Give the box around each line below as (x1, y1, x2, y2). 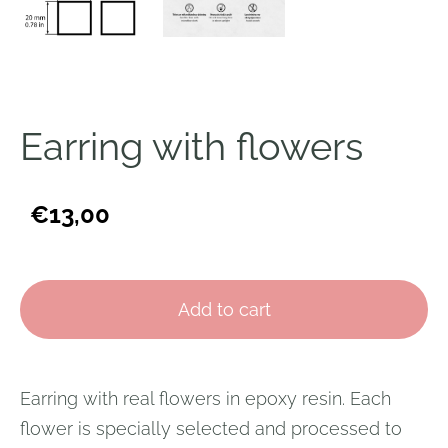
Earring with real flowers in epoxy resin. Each (20, 387, 391, 409)
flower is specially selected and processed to (20, 417, 402, 439)
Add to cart (177, 298, 271, 320)
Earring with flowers (20, 123, 363, 169)
